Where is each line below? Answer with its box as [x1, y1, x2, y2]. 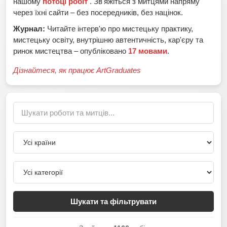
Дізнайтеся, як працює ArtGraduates [13, 65, 141, 74]
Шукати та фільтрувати [70, 197, 157, 206]
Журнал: [13, 24, 45, 33]
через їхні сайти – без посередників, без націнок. [13, 8, 183, 17]
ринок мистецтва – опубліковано [13, 46, 128, 55]
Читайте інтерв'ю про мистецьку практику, [45, 24, 193, 33]
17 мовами [128, 46, 167, 55]
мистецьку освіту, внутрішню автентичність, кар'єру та [13, 35, 203, 44]
